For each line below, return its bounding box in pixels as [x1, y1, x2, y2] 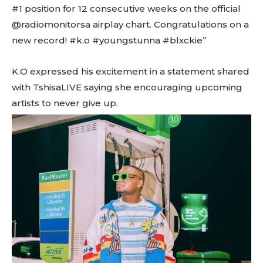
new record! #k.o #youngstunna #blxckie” [12, 35, 207, 46]
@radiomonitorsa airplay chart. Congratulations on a [12, 19, 249, 31]
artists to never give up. [12, 97, 118, 109]
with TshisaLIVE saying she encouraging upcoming [12, 82, 242, 93]
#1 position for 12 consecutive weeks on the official [12, 3, 241, 15]
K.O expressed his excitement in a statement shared [12, 66, 249, 77]
